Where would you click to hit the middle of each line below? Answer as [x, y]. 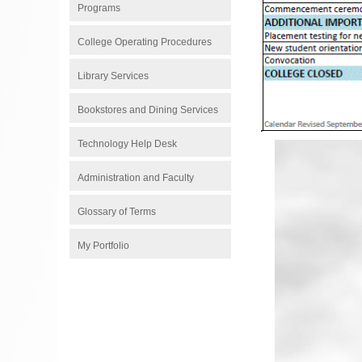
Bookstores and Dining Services [148, 110]
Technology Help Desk [127, 144]
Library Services [113, 76]
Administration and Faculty [136, 178]
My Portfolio [103, 246]
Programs [99, 8]
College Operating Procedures [145, 42]
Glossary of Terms [117, 212]
